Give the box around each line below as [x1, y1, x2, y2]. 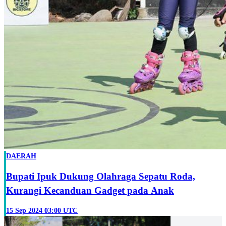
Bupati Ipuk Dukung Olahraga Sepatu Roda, [6, 171, 195, 182]
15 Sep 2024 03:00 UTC [6, 207, 78, 215]
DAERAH [6, 152, 36, 160]
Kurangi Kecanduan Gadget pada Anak [6, 185, 174, 196]
